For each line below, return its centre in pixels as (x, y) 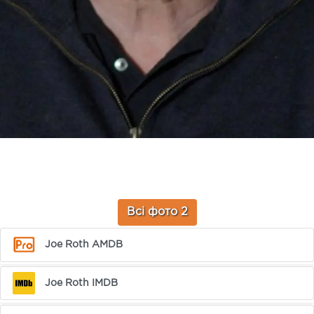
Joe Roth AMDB (84, 244)
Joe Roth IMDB (82, 283)
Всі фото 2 (157, 212)
